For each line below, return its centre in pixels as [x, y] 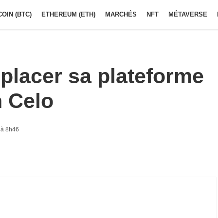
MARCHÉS [121, 14]
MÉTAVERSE [188, 14]
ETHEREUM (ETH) [68, 14]
